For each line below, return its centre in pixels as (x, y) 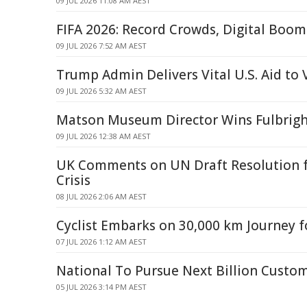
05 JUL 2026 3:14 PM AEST (101, 287)
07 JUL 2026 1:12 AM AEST (101, 242)
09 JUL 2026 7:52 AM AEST (101, 46)
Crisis (73, 180)
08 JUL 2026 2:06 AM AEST (101, 196)
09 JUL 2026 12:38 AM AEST (103, 136)
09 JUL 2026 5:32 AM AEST (101, 91)
